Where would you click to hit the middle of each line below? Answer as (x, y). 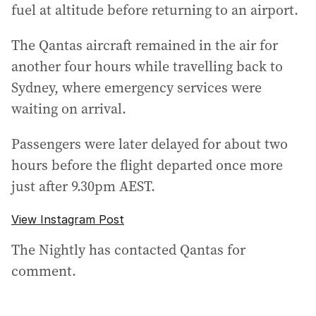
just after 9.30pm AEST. (83, 186)
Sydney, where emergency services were (136, 87)
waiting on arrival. (69, 109)
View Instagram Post (68, 219)
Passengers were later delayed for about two (150, 144)
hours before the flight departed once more (147, 165)
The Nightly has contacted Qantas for (128, 250)
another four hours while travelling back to (147, 66)
